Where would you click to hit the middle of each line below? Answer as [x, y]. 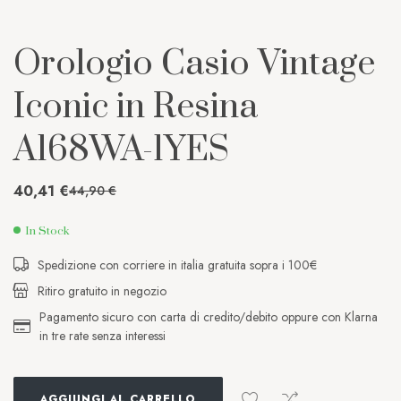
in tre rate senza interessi [102, 335]
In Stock [47, 230]
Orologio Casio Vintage [194, 64]
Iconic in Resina [136, 107]
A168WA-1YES [121, 149]
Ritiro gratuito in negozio [102, 290]
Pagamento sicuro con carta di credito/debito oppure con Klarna [209, 316]
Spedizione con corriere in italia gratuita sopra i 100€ [177, 264]
